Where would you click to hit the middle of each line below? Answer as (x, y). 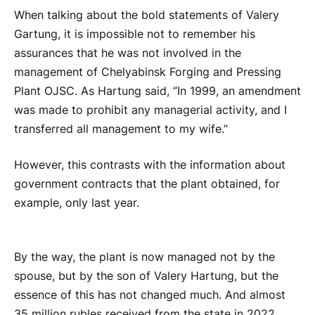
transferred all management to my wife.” (121, 129)
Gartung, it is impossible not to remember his (135, 34)
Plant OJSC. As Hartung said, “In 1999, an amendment (157, 91)
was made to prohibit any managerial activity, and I (150, 110)
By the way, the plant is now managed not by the (144, 257)
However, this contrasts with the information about (150, 165)
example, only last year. (77, 203)
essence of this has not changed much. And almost (150, 295)
